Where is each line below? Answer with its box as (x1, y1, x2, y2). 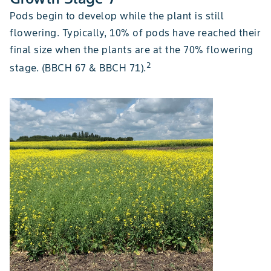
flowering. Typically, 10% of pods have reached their (10, 26, 261, 39)
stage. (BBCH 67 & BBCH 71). (10, 62, 146, 74)
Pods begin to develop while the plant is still (10, 9, 224, 22)
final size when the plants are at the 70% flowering (10, 43, 253, 56)
